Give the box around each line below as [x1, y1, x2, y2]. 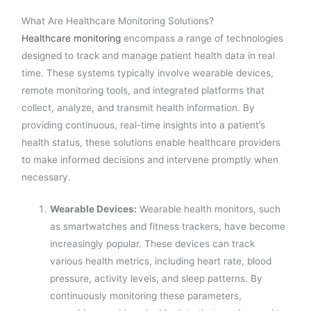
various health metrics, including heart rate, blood [50, 255, 272, 267]
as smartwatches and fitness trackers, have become [50, 221, 286, 233]
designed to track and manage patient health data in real [22, 49, 276, 61]
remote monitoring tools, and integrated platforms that [22, 84, 265, 96]
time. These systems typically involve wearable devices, [22, 67, 274, 78]
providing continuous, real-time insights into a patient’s [22, 119, 266, 131]
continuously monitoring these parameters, [50, 290, 242, 302]
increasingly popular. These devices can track [50, 238, 255, 250]
